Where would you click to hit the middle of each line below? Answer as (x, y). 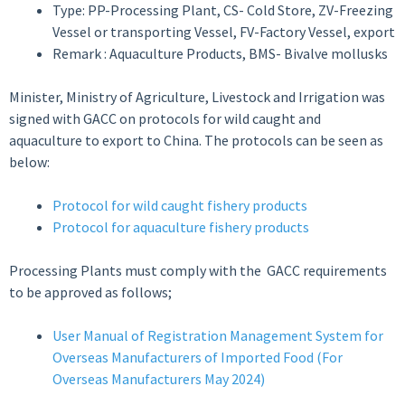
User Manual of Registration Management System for (218, 335)
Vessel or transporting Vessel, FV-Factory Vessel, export (224, 32)
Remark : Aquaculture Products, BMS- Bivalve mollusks (220, 53)
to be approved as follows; (90, 292)
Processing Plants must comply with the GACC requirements (198, 270)
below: (29, 162)
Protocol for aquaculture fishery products (181, 227)
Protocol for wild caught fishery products (180, 205)
